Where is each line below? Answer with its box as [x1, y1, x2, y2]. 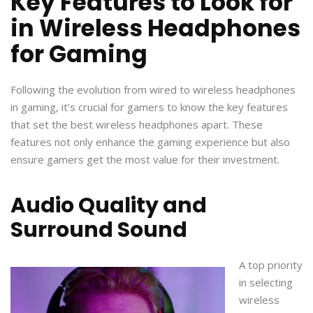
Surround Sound [10, 214, 187, 245]
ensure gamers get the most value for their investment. [10, 152, 279, 166]
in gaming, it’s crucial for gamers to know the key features [10, 99, 288, 114]
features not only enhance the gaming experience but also [10, 134, 290, 149]
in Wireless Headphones [10, 11, 300, 45]
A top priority [239, 257, 303, 272]
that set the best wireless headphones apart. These [10, 117, 263, 131]
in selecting [239, 275, 293, 289]
